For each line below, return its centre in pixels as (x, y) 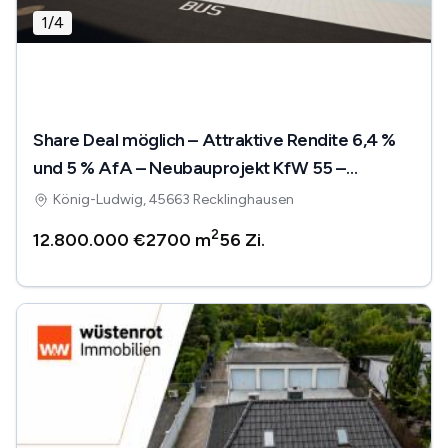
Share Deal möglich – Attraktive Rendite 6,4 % (214, 139)
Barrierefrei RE (138, 195)
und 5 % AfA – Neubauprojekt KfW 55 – (189, 167)
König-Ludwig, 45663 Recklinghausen (173, 199)
